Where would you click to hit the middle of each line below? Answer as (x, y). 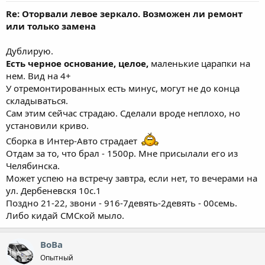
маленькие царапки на (201, 63)
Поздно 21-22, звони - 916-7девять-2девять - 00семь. (122, 203)
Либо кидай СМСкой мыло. (65, 215)
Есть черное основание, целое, (78, 63)
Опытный (57, 258)
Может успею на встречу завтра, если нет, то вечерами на (132, 178)
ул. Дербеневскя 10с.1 (54, 190)
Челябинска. (33, 166)
